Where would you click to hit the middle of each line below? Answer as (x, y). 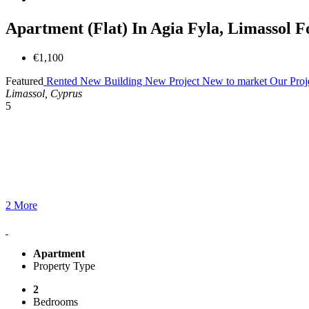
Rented (62, 81)
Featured (24, 81)
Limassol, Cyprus (44, 93)
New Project (173, 81)
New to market (236, 81)
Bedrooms (56, 301)
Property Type (64, 266)
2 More (21, 205)
